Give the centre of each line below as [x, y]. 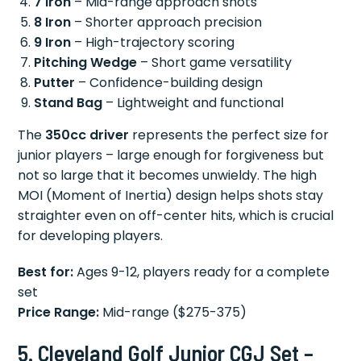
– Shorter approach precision [167, 22]
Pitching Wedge [86, 62]
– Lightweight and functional [193, 102]
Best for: [46, 272]
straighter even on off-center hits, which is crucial [176, 215]
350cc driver [87, 135]
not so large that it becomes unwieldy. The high [168, 175]
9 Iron [53, 42]
